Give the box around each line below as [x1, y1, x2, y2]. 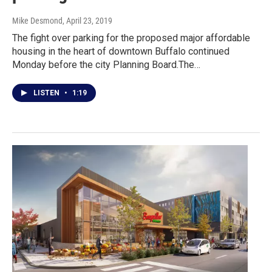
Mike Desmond [12, 16, 63, 26]
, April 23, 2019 [63, 16, 112, 26]
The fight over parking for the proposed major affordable [12, 32, 250, 44]
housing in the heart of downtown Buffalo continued [12, 46, 229, 58]
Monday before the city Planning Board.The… [12, 59, 200, 71]
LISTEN [33, 89, 61, 98]
